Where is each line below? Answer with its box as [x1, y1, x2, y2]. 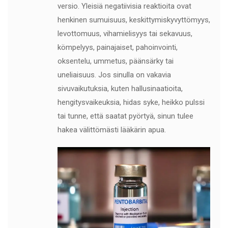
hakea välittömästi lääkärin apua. [57, 125, 166, 134]
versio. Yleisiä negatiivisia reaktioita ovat [57, 2, 191, 11]
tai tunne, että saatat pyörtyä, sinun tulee [57, 111, 193, 121]
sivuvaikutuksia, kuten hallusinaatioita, [57, 84, 183, 93]
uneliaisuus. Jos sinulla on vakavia [57, 70, 171, 79]
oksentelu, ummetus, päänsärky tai [57, 56, 174, 66]
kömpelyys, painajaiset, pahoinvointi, [57, 43, 178, 52]
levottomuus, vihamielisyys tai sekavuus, [57, 29, 192, 38]
